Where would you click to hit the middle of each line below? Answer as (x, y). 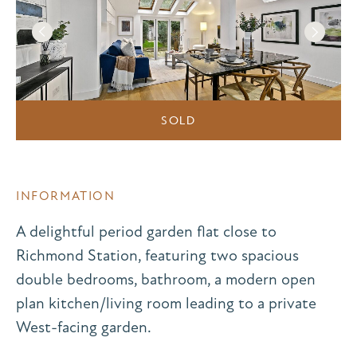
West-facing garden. (84, 327)
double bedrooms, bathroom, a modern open (166, 279)
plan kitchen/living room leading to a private (166, 303)
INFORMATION (66, 196)
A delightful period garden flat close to (146, 231)
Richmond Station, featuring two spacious (157, 255)
